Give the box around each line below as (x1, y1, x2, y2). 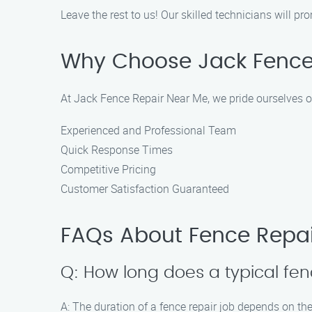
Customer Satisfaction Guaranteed (61, 181, 229, 196)
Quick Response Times (61, 142, 173, 157)
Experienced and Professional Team (61, 123, 236, 138)
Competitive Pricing (61, 162, 156, 177)
